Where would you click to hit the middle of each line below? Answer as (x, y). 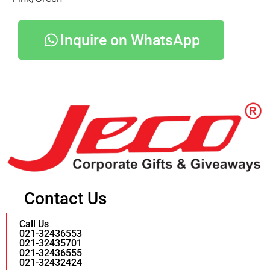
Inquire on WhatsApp (130, 40)
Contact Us (65, 199)
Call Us (34, 224)
